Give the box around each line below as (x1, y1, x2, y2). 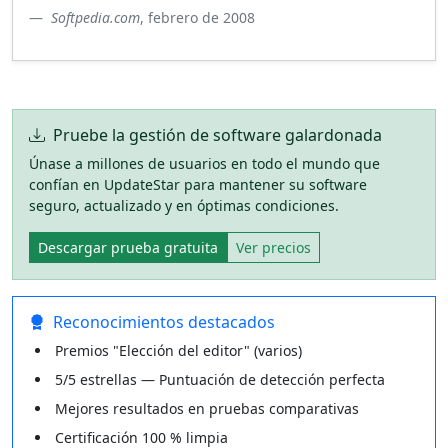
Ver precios (236, 237, 311, 257)
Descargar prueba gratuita (38, 237, 218, 257)
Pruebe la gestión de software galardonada (53, 123, 382, 146)
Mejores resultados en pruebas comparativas (55, 398, 359, 418)
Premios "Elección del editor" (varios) (55, 340, 302, 360)
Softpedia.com (51, 7, 140, 27)
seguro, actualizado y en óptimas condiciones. (29, 195, 339, 215)
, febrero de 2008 (140, 7, 255, 27)
